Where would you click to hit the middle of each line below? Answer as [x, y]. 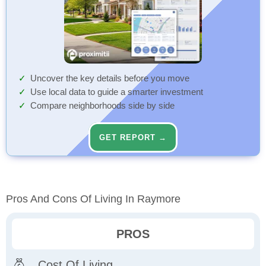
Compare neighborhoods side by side [102, 106]
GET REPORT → [133, 138]
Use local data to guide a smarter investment [117, 92]
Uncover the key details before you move [110, 79]
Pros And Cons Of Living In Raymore [93, 199]
